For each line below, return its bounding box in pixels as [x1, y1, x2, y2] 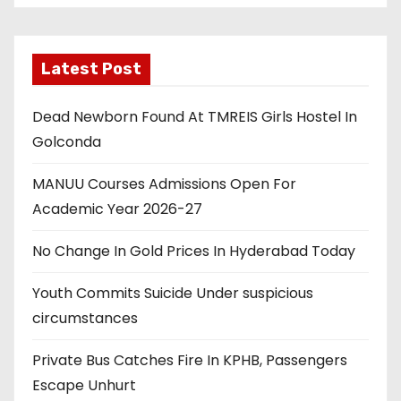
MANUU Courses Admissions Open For [32, 174, 296, 194]
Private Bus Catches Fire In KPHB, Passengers [32, 350, 347, 371]
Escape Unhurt [32, 375, 136, 396]
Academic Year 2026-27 [32, 199, 202, 219]
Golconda [32, 132, 101, 152]
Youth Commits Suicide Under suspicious [32, 283, 313, 303]
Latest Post [41, 59, 141, 79]
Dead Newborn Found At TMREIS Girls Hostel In [32, 107, 357, 127]
